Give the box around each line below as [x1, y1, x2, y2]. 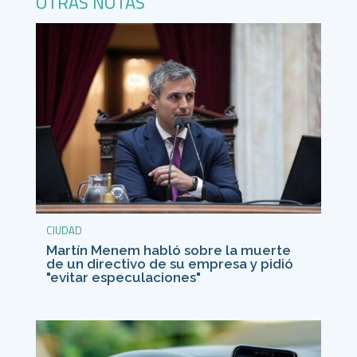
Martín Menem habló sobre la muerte [45, 241, 291, 258]
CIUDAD [45, 222, 82, 238]
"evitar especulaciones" [45, 269, 201, 285]
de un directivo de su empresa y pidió [45, 255, 293, 272]
